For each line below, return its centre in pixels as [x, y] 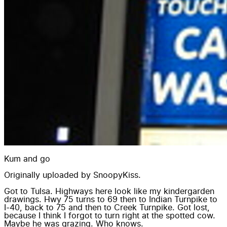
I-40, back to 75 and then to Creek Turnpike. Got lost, [107, 207]
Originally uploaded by [49, 175]
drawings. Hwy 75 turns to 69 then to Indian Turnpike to [111, 199]
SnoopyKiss [116, 175]
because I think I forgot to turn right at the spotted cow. [110, 216]
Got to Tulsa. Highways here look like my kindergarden [109, 191]
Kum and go [27, 159]
